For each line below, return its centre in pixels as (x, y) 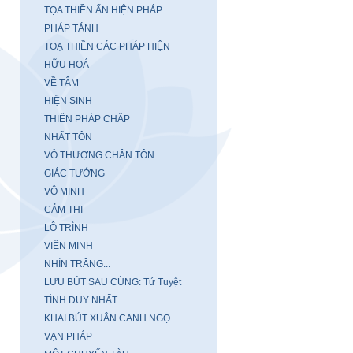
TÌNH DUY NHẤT (81, 300)
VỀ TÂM (61, 83)
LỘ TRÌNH (66, 228)
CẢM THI (63, 210)
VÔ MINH (64, 191)
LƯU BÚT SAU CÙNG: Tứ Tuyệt (113, 282)
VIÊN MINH (69, 246)
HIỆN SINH (68, 101)
